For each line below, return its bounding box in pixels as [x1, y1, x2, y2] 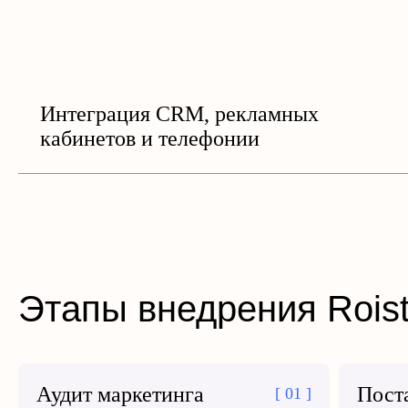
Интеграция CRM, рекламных [40, 102, 319, 126]
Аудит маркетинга [36, 382, 204, 406]
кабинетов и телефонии [40, 127, 260, 150]
